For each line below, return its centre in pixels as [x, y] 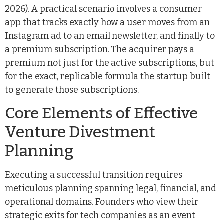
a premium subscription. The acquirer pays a [100, 49]
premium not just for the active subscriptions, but [110, 62]
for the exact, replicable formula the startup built [108, 76]
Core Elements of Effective [101, 113]
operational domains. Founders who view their [102, 202]
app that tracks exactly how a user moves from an [107, 22]
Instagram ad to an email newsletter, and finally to [110, 36]
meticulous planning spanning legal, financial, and [111, 188]
